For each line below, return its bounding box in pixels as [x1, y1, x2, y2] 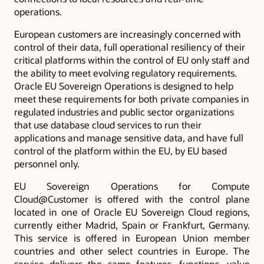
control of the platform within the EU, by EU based [14, 144, 227, 157]
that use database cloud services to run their [14, 118, 202, 131]
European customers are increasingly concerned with [14, 27, 241, 40]
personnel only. [14, 157, 80, 170]
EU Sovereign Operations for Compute [14, 180, 250, 193]
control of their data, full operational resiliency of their [14, 40, 245, 53]
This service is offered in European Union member [14, 232, 250, 245]
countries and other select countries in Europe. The [14, 245, 250, 258]
